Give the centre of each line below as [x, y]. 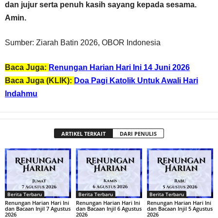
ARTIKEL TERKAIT [83, 134]
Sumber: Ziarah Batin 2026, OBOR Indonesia [83, 43]
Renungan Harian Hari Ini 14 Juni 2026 [119, 67]
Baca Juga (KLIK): [39, 81]
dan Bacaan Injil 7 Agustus [38, 208]
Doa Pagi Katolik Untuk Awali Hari [136, 81]
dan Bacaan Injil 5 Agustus [180, 208]
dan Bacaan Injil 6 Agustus [109, 208]
